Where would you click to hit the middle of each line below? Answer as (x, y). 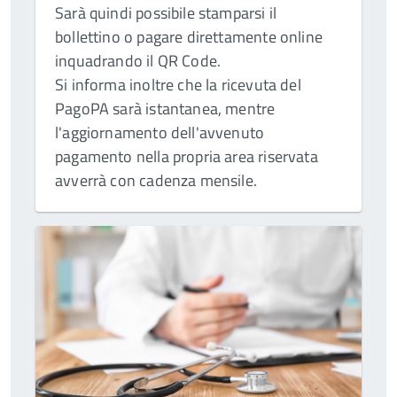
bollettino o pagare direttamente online (189, 37)
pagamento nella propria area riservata (187, 157)
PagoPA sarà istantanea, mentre (165, 109)
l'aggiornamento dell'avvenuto (160, 133)
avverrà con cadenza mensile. (156, 181)
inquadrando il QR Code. (138, 61)
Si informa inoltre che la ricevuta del (178, 85)
